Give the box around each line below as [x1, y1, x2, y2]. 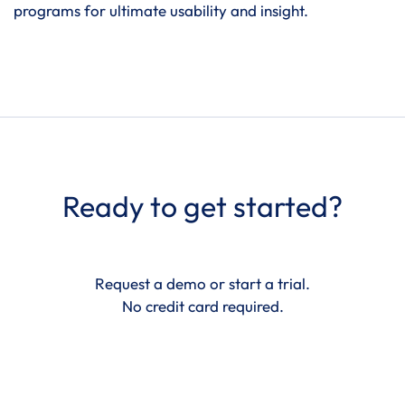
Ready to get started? [62, 187, 343, 224]
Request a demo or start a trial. [95, 273, 310, 293]
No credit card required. [121, 296, 284, 316]
